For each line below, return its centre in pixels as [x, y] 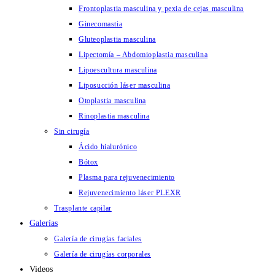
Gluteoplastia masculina [117, 39]
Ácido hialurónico [108, 147]
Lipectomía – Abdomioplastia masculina [143, 55]
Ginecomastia [101, 24]
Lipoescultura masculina [118, 70]
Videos [41, 269]
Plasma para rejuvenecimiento [127, 177]
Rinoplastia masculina [114, 116]
